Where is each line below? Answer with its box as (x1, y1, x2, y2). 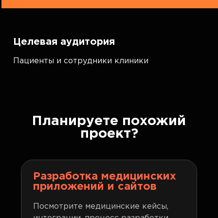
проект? (80, 128, 138, 140)
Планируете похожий (32, 115, 186, 127)
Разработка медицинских (33, 172, 177, 182)
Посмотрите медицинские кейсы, (33, 203, 169, 210)
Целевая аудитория (13, 37, 115, 46)
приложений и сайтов (33, 182, 157, 192)
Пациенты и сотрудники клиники (13, 57, 149, 65)
